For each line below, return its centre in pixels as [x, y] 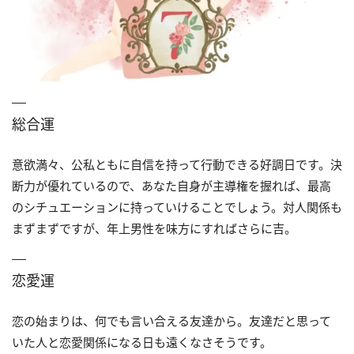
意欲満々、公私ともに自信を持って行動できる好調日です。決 [177, 164]
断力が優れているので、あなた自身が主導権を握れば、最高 [171, 185]
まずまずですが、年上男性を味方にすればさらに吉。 [154, 228]
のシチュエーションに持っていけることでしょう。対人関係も [177, 207]
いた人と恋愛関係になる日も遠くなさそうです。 [142, 342]
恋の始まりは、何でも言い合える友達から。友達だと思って [171, 320]
